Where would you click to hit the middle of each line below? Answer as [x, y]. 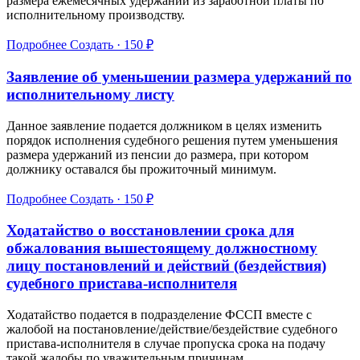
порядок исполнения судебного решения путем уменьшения [172, 140]
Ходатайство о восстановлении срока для [150, 231]
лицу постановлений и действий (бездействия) [166, 266]
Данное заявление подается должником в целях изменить [164, 125]
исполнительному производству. [96, 15]
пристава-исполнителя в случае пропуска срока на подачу [166, 344]
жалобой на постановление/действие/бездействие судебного [172, 329]
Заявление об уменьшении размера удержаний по [179, 76]
